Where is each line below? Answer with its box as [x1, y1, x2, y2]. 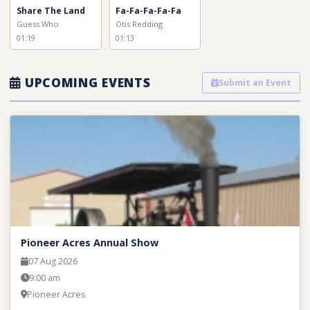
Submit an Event [218, 76, 291, 89]
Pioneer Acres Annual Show [20, 235, 158, 249]
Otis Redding [116, 19, 163, 30]
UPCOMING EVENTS [21, 74, 151, 91]
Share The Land [17, 5, 86, 17]
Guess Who [17, 19, 60, 30]
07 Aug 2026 [28, 255, 77, 267]
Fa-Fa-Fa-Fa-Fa [116, 5, 182, 17]
